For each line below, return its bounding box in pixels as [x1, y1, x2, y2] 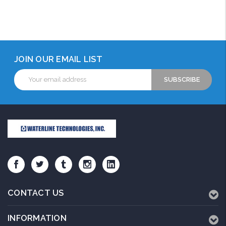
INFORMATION [8, 213, 67, 223]
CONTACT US [8, 188, 64, 198]
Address [14, 79, 39, 87]
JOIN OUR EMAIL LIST [14, 54, 102, 64]
